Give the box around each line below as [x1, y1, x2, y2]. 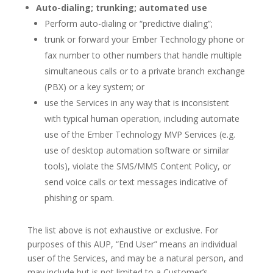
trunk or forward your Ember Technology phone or [44, 34, 244, 45]
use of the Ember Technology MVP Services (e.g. [44, 129, 235, 140]
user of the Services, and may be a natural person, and [27, 252, 243, 264]
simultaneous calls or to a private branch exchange [44, 65, 245, 77]
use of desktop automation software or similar [44, 144, 229, 156]
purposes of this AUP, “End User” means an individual [27, 238, 237, 250]
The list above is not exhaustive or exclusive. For [27, 224, 218, 236]
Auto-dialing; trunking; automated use [35, 2, 207, 13]
